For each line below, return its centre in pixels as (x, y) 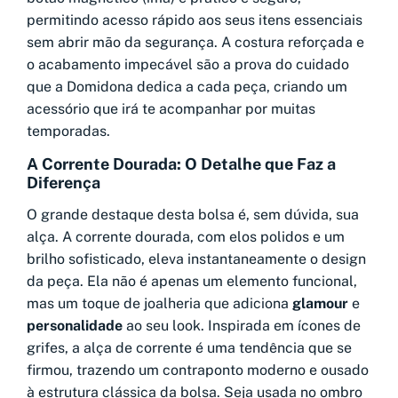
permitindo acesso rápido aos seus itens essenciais (195, 20)
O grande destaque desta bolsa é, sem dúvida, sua (193, 215)
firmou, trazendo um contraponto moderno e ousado (198, 370)
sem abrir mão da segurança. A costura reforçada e (195, 43)
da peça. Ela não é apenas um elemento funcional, (192, 282)
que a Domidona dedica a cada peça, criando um (187, 87)
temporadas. (68, 131)
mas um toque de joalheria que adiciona (159, 304)
